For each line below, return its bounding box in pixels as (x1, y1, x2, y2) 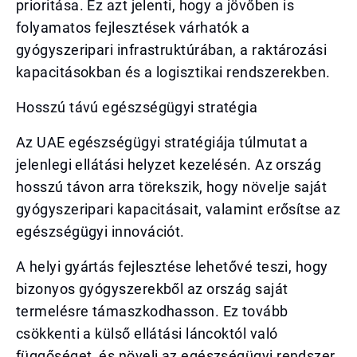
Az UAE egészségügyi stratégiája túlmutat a (16, 134, 308, 151)
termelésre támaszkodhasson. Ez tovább (16, 303, 288, 320)
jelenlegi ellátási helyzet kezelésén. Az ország (16, 156, 322, 173)
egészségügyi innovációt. (16, 223, 185, 240)
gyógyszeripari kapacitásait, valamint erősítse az (16, 201, 341, 218)
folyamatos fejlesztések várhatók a (16, 19, 250, 36)
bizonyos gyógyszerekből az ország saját (16, 280, 288, 297)
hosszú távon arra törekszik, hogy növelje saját (16, 178, 328, 195)
